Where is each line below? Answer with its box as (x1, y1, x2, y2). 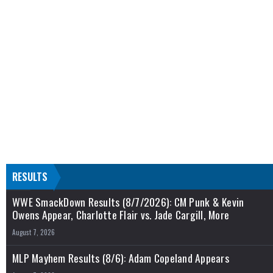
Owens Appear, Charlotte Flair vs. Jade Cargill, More (12, 207, 229, 223)
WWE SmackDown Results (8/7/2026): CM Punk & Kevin (12, 194, 244, 210)
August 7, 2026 (12, 227, 55, 238)
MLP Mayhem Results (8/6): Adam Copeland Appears (12, 250, 229, 266)
